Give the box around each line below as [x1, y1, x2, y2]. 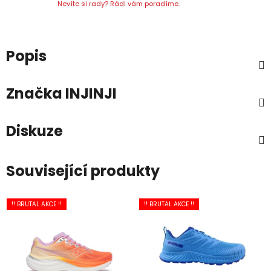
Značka [6, 83, 62, 103]
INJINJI [62, 83, 117, 103]
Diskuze [6, 121, 63, 141]
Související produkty [6, 161, 160, 181]
